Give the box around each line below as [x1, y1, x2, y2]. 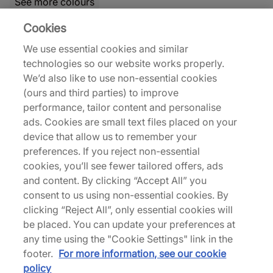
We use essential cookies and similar [23, 42, 189, 55]
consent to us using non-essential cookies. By [23, 188, 229, 201]
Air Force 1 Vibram [146, 139, 229, 152]
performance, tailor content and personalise [23, 101, 222, 113]
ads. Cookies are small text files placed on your [23, 115, 238, 128]
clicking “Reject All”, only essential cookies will [23, 203, 233, 216]
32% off [15, 212, 42, 221]
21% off [15, 30, 40, 39]
